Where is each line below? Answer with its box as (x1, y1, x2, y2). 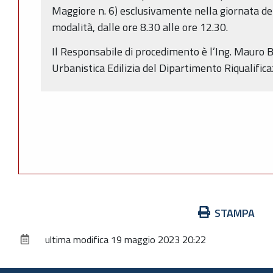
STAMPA (214, 204, 255, 221)
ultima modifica (45, 232, 108, 247)
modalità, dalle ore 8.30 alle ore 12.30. (52, 18, 228, 35)
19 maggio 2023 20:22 (111, 232, 206, 247)
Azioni (18, 204, 46, 221)
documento (18, 236, 69, 253)
